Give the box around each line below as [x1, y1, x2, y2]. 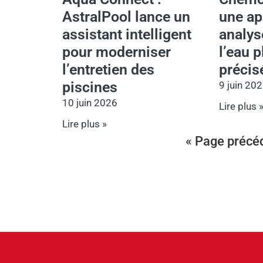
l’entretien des [62, 60, 154, 78]
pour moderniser [62, 43, 171, 60]
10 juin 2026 [62, 96, 117, 109]
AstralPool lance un [62, 8, 190, 25]
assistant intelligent [62, 25, 191, 43]
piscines [62, 78, 117, 96]
